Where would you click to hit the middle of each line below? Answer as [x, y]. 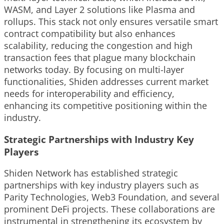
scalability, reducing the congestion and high [98, 45]
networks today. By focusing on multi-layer [94, 69]
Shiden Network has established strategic [91, 173]
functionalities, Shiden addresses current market [106, 81]
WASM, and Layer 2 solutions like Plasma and [99, 9]
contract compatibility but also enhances [90, 33]
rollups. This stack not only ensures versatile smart [111, 21]
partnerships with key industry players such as [101, 185]
